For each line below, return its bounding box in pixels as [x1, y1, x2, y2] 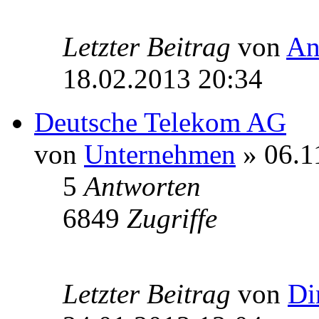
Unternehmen [84, 139, 236, 170]
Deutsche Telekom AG [34, 107, 286, 138]
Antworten [84, 171, 201, 202]
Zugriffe [127, 203, 217, 234]
